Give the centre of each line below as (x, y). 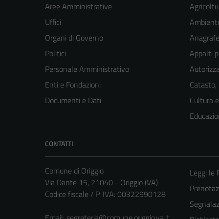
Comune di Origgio (74, 171)
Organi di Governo (74, 38)
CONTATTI (59, 144)
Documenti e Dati (73, 100)
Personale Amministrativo (87, 69)
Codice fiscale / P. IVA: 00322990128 (105, 194)
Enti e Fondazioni (73, 85)
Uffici (53, 22)
